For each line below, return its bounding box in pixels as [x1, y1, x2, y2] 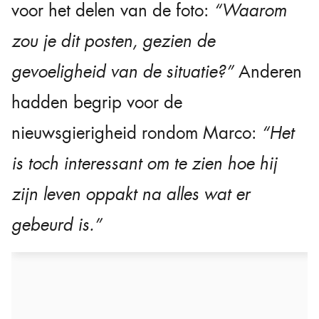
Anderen [234, 61, 302, 84]
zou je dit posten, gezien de [11, 30, 215, 53]
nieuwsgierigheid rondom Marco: [11, 122, 261, 145]
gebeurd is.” [11, 214, 102, 237]
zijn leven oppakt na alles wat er [11, 183, 250, 206]
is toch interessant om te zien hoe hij [11, 152, 277, 176]
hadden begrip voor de [11, 91, 182, 115]
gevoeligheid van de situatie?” [11, 61, 234, 84]
